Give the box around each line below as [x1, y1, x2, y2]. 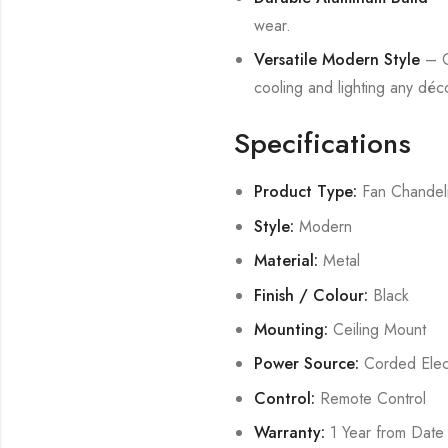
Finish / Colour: [253, 283, 368, 307]
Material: [253, 249, 318, 273]
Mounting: [253, 317, 328, 341]
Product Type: [253, 180, 357, 204]
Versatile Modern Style [253, 48, 420, 72]
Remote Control [314, 386, 426, 410]
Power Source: [253, 352, 359, 376]
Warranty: [253, 421, 325, 445]
